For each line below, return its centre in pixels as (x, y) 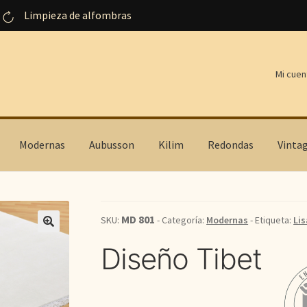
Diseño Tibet (182, 259)
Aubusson (111, 145)
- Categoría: (181, 220)
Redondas (230, 145)
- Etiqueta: (271, 220)
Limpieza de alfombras (77, 15)
